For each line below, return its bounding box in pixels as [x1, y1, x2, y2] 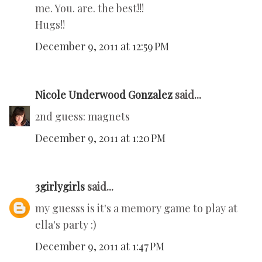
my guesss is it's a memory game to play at [35, 201, 237, 216]
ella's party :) [35, 218, 96, 232]
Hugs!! [35, 18, 65, 32]
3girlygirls [35, 180, 85, 194]
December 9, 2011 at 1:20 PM [35, 131, 166, 146]
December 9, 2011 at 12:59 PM [35, 39, 169, 54]
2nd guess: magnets [35, 109, 130, 124]
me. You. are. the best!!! [35, 1, 144, 16]
